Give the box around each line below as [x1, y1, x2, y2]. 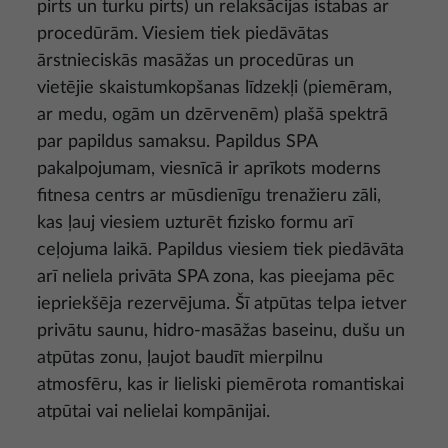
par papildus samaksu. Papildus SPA [37, 132, 317, 151]
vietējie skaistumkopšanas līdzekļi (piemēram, [37, 78, 392, 97]
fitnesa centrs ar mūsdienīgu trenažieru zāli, [37, 186, 381, 205]
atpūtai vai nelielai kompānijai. [37, 402, 270, 421]
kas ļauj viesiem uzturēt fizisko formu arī [37, 213, 353, 232]
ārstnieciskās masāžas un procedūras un [37, 51, 354, 70]
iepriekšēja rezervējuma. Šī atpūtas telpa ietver [37, 294, 407, 313]
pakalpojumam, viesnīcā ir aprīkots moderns [37, 159, 381, 178]
